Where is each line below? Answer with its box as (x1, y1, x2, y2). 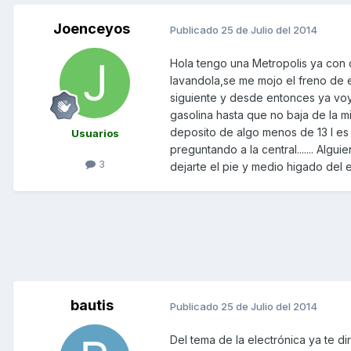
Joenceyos (53, 20, 130, 38)
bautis (70, 297, 114, 314)
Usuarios (71, 127, 119, 140)
